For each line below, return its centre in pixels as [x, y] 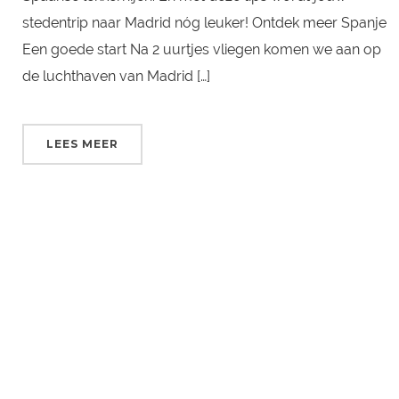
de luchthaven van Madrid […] [116, 76]
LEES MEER [82, 143]
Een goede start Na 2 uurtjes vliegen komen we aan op [201, 49]
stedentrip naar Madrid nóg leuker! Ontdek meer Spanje [204, 22]
